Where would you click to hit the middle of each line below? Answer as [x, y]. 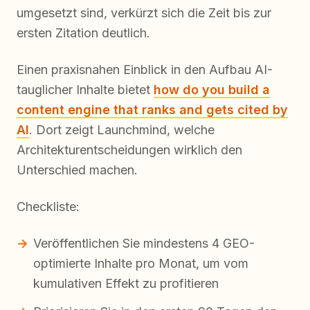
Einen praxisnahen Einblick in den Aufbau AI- [145, 69]
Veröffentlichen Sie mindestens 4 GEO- [144, 243]
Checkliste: [48, 206]
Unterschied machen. [77, 170]
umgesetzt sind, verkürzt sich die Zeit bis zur [144, 12]
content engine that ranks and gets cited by [152, 109]
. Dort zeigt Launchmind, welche [122, 129]
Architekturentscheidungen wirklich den [129, 149]
